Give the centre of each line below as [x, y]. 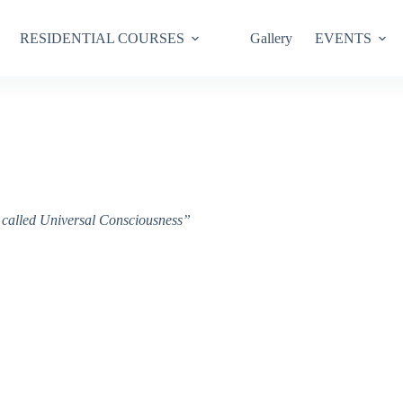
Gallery [272, 38]
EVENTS [344, 38]
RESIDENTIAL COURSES [103, 38]
